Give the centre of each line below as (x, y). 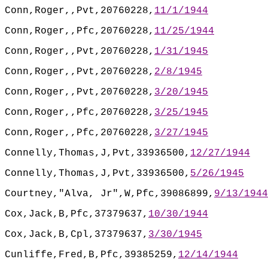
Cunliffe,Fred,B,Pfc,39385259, (92, 255)
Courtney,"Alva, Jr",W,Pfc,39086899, (109, 194)
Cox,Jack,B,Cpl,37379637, (77, 234)
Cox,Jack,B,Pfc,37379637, (77, 214)
